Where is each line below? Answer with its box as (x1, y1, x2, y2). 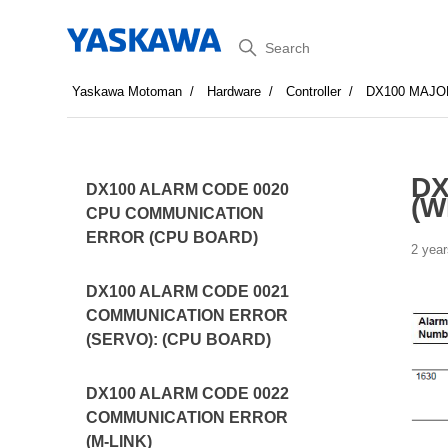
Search (223, 31, 293, 56)
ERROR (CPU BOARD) (86, 229, 259, 246)
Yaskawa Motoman (72, 84, 183, 99)
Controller (286, 84, 342, 99)
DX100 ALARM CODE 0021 (86, 283, 290, 300)
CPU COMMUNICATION (86, 205, 265, 222)
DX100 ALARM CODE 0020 (86, 181, 290, 198)
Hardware (207, 84, 262, 99)
